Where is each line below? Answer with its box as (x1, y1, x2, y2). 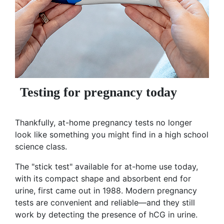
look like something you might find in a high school (15, 129, 208, 140)
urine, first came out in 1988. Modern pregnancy (15, 185, 197, 196)
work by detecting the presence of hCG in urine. (15, 209, 197, 220)
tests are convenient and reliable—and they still (15, 197, 195, 208)
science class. (15, 141, 67, 152)
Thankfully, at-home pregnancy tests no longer (15, 117, 192, 128)
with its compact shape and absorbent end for (15, 173, 191, 184)
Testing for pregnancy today (20, 85, 177, 100)
